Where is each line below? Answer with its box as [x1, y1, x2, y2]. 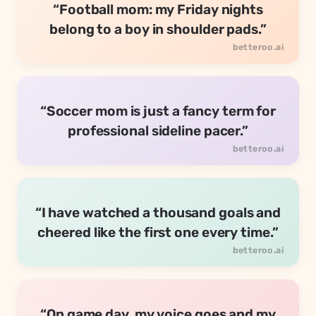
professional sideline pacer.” [67, 123, 249, 140]
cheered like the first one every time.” [37, 224, 279, 241]
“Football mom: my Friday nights [53, 1, 263, 18]
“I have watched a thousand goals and [35, 205, 281, 221]
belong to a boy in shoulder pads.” [49, 21, 267, 38]
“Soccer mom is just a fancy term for [39, 103, 276, 120]
